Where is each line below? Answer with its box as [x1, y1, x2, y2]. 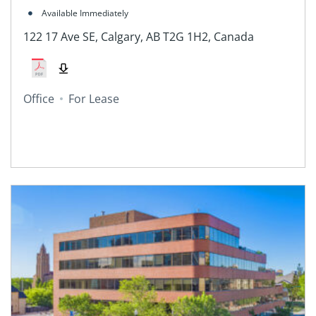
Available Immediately [41, 7, 128, 20]
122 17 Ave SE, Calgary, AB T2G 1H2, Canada [23, 28, 254, 44]
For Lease [68, 91, 119, 107]
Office [23, 91, 54, 107]
